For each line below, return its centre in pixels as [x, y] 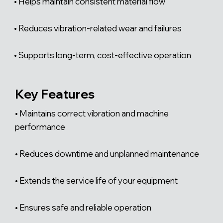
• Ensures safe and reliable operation [83, 207]
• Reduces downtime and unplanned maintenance [107, 153]
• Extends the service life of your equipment [96, 180]
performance [40, 126]
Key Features [55, 94]
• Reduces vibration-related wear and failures [98, 28]
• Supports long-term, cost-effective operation [102, 55]
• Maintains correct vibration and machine [92, 113]
